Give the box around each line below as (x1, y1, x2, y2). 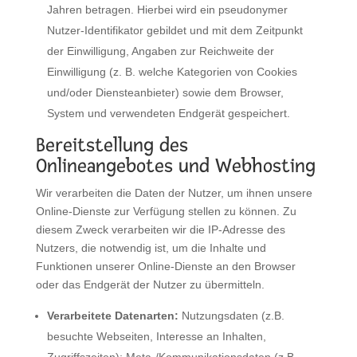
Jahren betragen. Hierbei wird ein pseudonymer (46, 2, 288, 16)
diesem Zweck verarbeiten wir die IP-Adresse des (35, 222, 285, 236)
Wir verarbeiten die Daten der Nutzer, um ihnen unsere (35, 186, 312, 199)
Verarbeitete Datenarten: (46, 308, 178, 322)
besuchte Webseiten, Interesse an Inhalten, (46, 329, 266, 343)
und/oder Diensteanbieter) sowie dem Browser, (46, 85, 284, 99)
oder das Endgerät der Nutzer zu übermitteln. (35, 277, 265, 291)
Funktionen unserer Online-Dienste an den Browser (35, 259, 296, 273)
